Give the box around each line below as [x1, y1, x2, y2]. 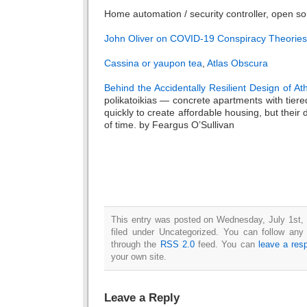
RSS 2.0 [160, 238, 195, 249]
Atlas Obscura [207, 58, 268, 69]
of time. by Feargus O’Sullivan [104, 119, 234, 131]
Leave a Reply [104, 290, 180, 304]
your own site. [111, 251, 167, 262]
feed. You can [194, 238, 258, 249]
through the [111, 238, 160, 249]
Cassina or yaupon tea [104, 58, 202, 69]
